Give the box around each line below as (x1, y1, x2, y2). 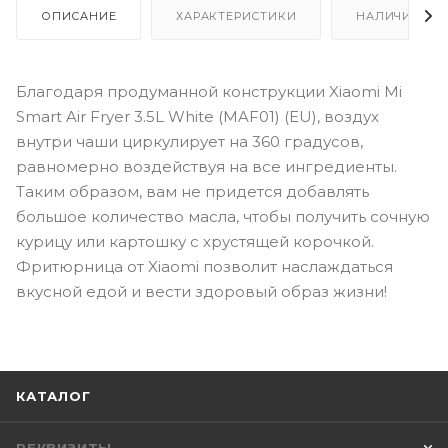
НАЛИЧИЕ (356, 8, 420, 23)
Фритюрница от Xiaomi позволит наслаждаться (16, 256, 393, 276)
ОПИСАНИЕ (41, 8, 117, 23)
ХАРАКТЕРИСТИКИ (176, 8, 297, 23)
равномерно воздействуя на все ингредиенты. (16, 156, 397, 176)
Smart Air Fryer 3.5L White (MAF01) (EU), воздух (16, 106, 379, 126)
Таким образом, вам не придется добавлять (16, 181, 369, 201)
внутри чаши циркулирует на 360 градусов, (16, 131, 363, 151)
